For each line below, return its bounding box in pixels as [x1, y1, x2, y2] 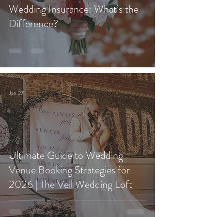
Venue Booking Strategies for [9, 162, 130, 177]
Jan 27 [9, 89, 24, 97]
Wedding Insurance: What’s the [9, 1, 139, 16]
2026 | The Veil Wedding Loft [9, 177, 132, 192]
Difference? [9, 16, 58, 31]
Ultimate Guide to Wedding [9, 148, 123, 163]
